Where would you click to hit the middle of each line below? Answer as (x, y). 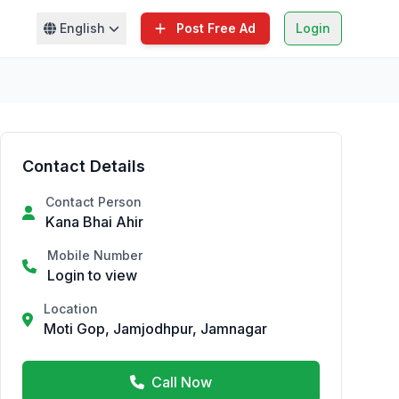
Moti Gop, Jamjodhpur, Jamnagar (155, 329)
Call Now (182, 382)
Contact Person (94, 202)
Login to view (92, 275)
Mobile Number (95, 255)
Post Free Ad (216, 28)
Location (71, 309)
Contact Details (84, 166)
